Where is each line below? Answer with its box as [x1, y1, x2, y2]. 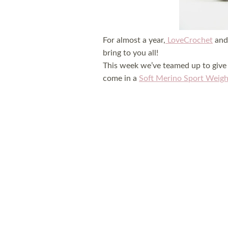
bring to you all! [103, 49, 158, 57]
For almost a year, [103, 36, 165, 44]
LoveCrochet [167, 36, 213, 44]
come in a [103, 74, 139, 82]
